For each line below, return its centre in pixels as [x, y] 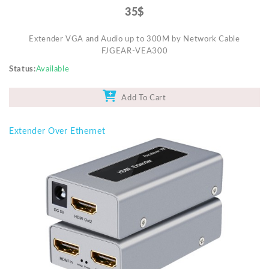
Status [21, 70]
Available [53, 70]
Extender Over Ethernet [57, 132]
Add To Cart [142, 98]
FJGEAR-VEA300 [134, 52]
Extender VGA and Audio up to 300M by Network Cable [134, 40]
